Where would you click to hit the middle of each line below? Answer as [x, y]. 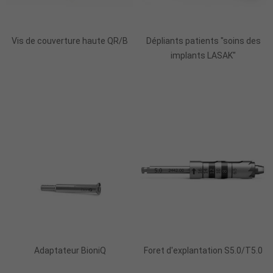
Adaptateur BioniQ [70, 250]
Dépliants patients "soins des [203, 41]
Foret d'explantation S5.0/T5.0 [203, 250]
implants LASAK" [203, 55]
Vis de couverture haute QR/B [70, 41]
